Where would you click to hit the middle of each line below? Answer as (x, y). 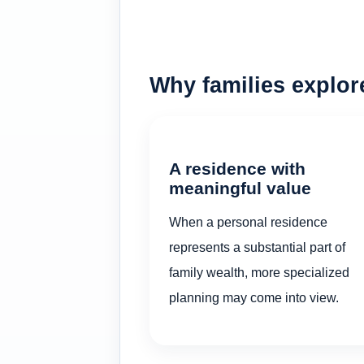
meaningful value (240, 188)
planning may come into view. (254, 297)
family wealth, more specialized (259, 272)
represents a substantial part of (257, 247)
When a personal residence (248, 221)
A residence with (237, 169)
